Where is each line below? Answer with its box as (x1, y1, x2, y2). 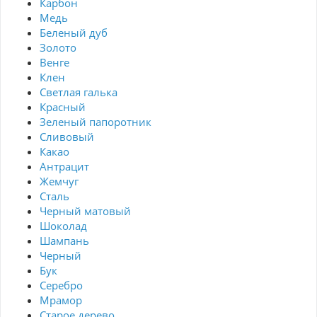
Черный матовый (40, 204, 131, 219)
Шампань (40, 234, 89, 248)
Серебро (40, 278, 83, 293)
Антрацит (40, 159, 89, 174)
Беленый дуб (40, 25, 108, 40)
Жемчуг (40, 174, 79, 189)
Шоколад (40, 219, 87, 234)
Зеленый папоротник (40, 115, 151, 129)
